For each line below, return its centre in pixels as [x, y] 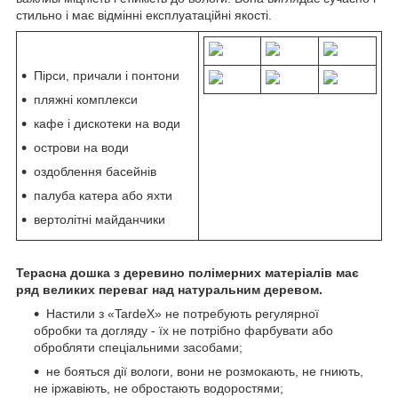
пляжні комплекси [86, 99]
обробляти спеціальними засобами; [138, 347]
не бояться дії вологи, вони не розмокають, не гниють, [205, 371]
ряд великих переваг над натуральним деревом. [169, 289]
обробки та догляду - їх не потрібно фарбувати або [183, 330]
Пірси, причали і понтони [107, 75]
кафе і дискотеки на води [107, 123]
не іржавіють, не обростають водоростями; [159, 388]
